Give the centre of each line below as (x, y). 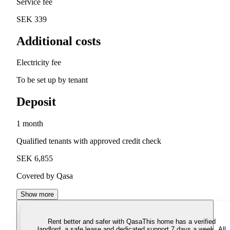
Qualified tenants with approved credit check (89, 141)
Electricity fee (39, 63)
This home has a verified (179, 222)
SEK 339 (32, 19)
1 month (30, 124)
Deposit (36, 102)
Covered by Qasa (45, 176)
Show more (37, 195)
